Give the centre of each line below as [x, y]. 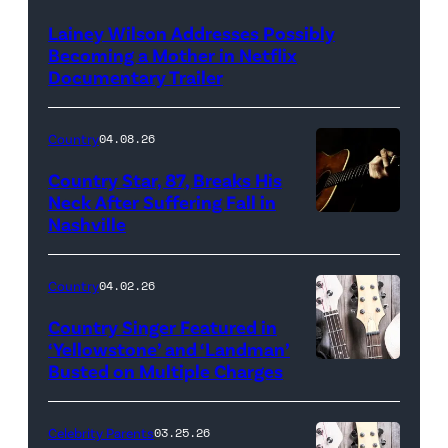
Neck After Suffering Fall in [162, 202]
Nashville [87, 224]
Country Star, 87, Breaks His [165, 180]
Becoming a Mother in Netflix [172, 55]
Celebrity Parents [101, 433]
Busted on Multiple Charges [165, 371]
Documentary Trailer [135, 77]
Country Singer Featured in [162, 327]
